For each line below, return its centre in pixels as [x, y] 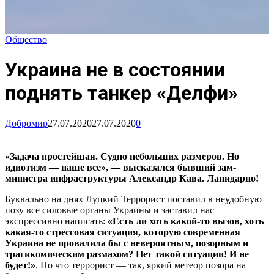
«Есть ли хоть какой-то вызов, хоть [186, 221]
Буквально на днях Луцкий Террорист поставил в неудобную [133, 199]
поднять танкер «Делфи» [121, 93]
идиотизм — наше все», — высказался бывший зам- [120, 167]
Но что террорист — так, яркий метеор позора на [143, 265]
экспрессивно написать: [56, 221]
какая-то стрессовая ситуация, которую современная [123, 232]
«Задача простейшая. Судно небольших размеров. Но [122, 156]
